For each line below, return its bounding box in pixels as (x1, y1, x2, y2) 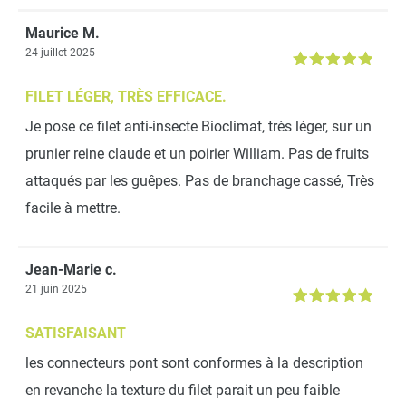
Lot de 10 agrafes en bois (187, 258, 328, 275)
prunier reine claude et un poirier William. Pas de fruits (25, 144, 369, 162)
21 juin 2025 (25, 282, 87, 295)
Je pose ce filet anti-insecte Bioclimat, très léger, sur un (25, 117, 372, 135)
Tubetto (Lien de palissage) (187, 118, 338, 134)
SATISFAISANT (25, 324, 126, 342)
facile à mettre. (25, 198, 121, 217)
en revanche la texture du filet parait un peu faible (25, 381, 340, 399)
